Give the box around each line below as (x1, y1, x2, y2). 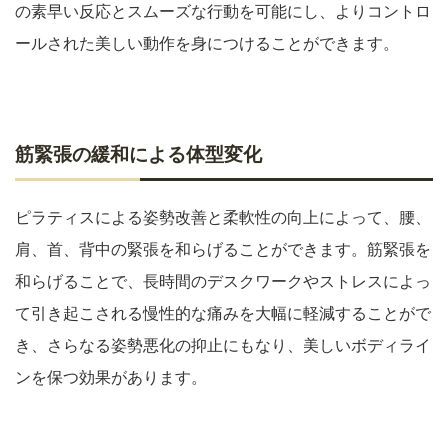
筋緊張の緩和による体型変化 (15, 144, 262, 166)
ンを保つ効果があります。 (15, 367, 207, 388)
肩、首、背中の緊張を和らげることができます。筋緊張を (15, 239, 431, 260)
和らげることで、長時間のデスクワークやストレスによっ (15, 271, 431, 292)
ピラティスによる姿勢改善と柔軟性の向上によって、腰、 (15, 207, 431, 228)
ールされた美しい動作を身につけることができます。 (15, 33, 399, 54)
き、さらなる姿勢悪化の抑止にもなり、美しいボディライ (15, 335, 431, 356)
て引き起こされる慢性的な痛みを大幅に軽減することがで (15, 303, 431, 324)
